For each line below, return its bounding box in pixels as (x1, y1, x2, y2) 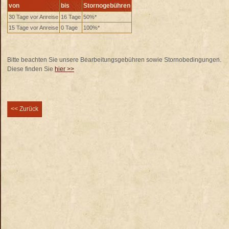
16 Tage (61, 14, 81, 20)
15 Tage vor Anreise (9, 25, 58, 31)
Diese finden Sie (7, 65, 55, 73)
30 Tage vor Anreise (9, 14, 58, 20)
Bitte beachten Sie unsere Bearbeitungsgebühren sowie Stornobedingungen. (7, 56, 221, 63)
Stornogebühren (83, 2, 130, 9)
